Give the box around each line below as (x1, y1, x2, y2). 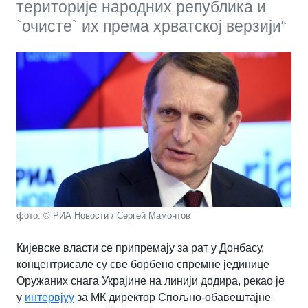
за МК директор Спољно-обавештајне (74, 291, 271, 303)
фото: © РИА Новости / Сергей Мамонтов (16, 210, 190, 221)
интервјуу (25, 291, 74, 303)
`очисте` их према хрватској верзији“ (16, 16, 287, 35)
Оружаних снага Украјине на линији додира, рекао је (16, 274, 285, 287)
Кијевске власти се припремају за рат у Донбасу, (16, 241, 264, 254)
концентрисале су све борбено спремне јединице (16, 258, 269, 270)
